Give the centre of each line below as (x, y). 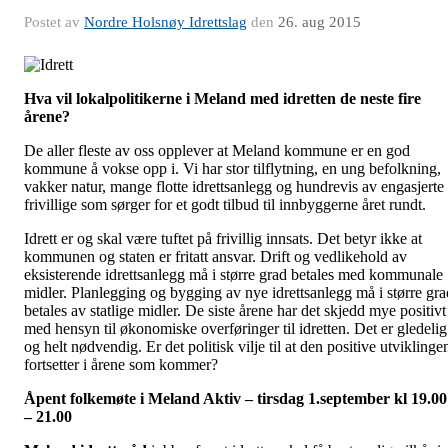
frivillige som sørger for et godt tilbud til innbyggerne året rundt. (225, 204)
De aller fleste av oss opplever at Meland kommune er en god (217, 150)
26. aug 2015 (319, 22)
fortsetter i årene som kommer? (121, 364)
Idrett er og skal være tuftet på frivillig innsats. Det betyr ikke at (223, 238)
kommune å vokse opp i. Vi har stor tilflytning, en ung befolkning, (232, 168)
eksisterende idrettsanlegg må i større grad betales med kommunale (233, 274)
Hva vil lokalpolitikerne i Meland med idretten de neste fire (222, 98)
